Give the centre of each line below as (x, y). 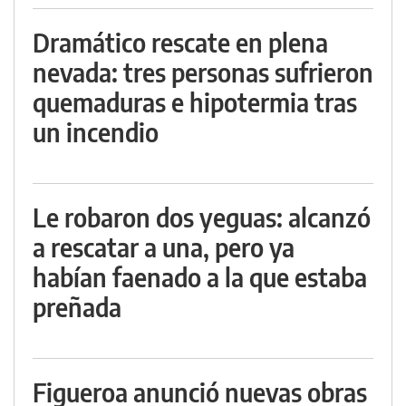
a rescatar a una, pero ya (164, 247)
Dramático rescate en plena (180, 42)
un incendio (96, 132)
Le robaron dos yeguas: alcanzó (202, 217)
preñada (77, 307)
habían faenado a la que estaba (200, 277)
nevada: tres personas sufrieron (203, 72)
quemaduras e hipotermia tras (195, 102)
